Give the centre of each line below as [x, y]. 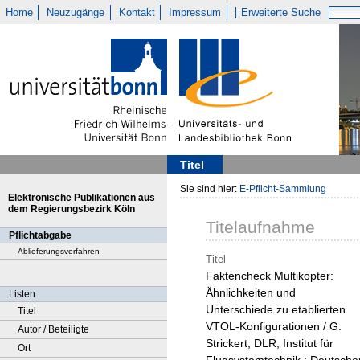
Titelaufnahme [260, 227]
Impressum [195, 12]
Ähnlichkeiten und [251, 293]
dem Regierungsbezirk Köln [72, 209]
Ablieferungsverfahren [59, 251]
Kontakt [137, 12]
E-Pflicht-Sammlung [283, 189]
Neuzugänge [76, 12]
